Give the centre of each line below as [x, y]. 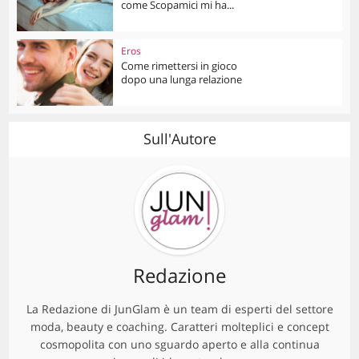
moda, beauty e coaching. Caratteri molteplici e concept [179, 326]
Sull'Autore [179, 138]
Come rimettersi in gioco [179, 66]
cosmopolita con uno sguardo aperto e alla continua [179, 344]
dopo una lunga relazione [182, 80]
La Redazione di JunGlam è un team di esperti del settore [179, 309]
